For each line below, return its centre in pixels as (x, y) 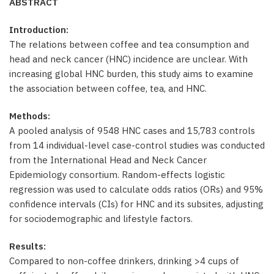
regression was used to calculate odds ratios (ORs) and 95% (136, 189)
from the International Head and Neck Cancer (108, 160)
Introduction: (39, 30)
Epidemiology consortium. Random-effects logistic (117, 175)
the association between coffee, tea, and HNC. (108, 88)
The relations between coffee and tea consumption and (129, 44)
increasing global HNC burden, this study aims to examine (131, 74)
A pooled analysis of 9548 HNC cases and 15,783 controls (132, 131)
